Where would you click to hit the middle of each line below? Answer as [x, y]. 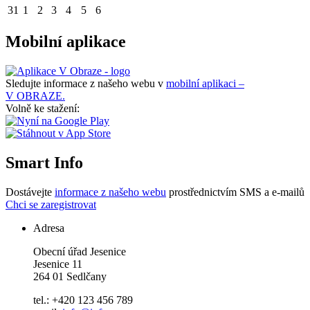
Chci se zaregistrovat [51, 204]
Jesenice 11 [58, 264]
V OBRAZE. [35, 95]
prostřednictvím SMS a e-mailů [235, 192]
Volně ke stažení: [43, 108]
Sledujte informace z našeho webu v [86, 83]
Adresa [49, 228]
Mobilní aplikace [66, 42]
